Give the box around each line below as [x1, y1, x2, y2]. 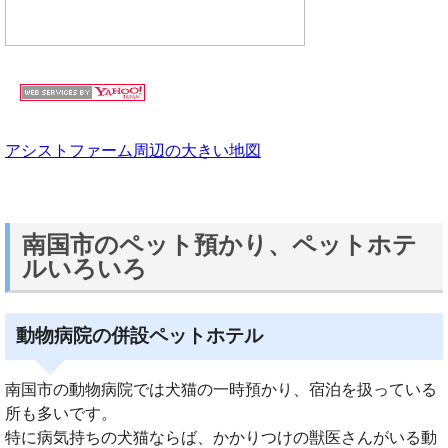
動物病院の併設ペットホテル [16, 325, 264, 347]
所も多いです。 [5, 405, 117, 423]
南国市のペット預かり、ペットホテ [22, 231, 417, 258]
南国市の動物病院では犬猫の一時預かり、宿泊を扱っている [5, 381, 437, 399]
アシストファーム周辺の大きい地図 [5, 142, 261, 160]
